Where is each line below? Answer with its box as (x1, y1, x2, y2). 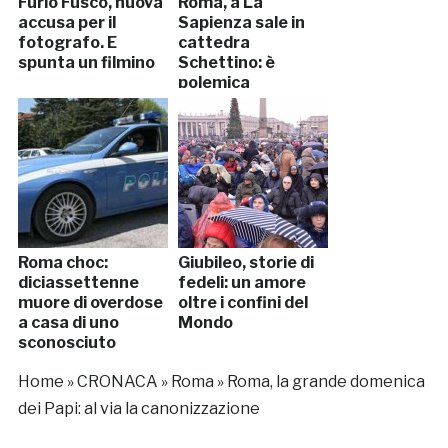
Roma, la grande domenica (226, 371, 425, 391)
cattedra (177, 32, 250, 52)
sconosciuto (17, 332, 116, 352)
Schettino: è (177, 52, 275, 72)
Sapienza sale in (177, 12, 305, 32)
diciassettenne (17, 272, 139, 292)
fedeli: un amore (177, 272, 306, 292)
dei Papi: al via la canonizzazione (17, 398, 260, 418)
